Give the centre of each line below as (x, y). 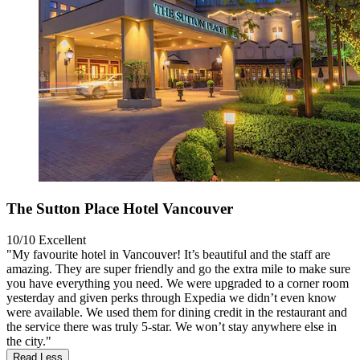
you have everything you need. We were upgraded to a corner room (178, 283)
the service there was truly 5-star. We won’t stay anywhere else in (172, 326)
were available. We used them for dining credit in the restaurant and (177, 312)
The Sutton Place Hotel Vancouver (120, 208)
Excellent (62, 239)
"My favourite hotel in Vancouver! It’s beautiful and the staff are (168, 254)
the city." (29, 341)
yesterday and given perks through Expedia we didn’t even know (172, 297)
